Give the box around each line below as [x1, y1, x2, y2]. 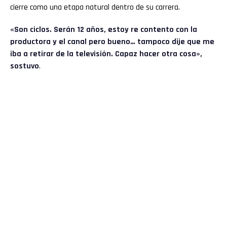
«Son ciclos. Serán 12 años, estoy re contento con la [10, 24, 197, 35]
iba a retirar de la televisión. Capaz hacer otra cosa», [10, 48, 202, 59]
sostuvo [10, 60, 39, 71]
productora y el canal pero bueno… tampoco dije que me [10, 36, 214, 47]
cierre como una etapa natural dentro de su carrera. [10, 2, 180, 13]
